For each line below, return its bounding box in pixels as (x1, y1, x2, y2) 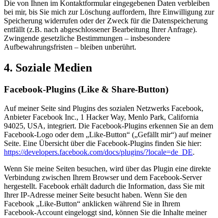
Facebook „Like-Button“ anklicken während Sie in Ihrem (4, 199, 180, 208)
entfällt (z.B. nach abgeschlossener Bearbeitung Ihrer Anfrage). (4, 25, 197, 34)
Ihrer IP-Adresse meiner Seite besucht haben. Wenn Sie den (4, 190, 187, 199)
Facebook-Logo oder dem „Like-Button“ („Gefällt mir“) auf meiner (4, 130, 211, 139)
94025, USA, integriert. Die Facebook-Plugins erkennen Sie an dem (4, 121, 213, 130)
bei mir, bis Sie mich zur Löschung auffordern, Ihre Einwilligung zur (4, 8, 214, 17)
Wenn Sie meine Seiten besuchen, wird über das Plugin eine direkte (4, 164, 211, 173)
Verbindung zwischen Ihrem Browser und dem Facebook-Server (4, 173, 202, 182)
